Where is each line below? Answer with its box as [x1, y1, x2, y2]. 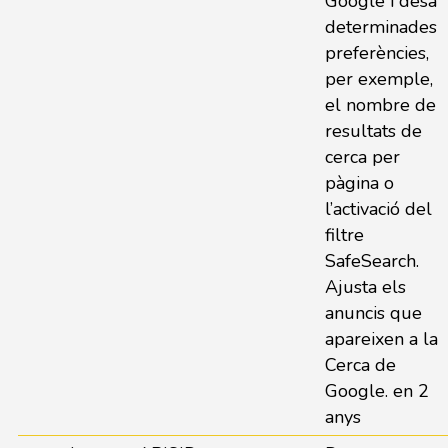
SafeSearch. [324, 249, 419, 273]
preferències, [324, 41, 429, 65]
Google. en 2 [324, 379, 429, 403]
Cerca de [324, 353, 396, 377]
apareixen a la [324, 327, 438, 351]
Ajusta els [324, 275, 406, 299]
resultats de [324, 119, 422, 143]
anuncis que [324, 301, 422, 325]
